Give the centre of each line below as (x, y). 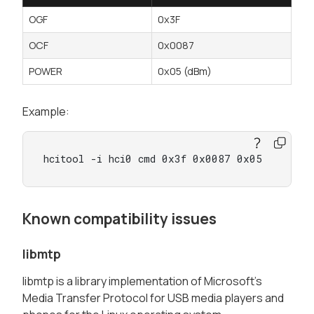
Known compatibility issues (120, 219)
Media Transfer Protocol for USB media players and (153, 298)
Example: (46, 112)
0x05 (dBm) (185, 71)
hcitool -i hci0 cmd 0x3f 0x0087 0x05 (152, 158)
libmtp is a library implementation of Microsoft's (142, 281)
